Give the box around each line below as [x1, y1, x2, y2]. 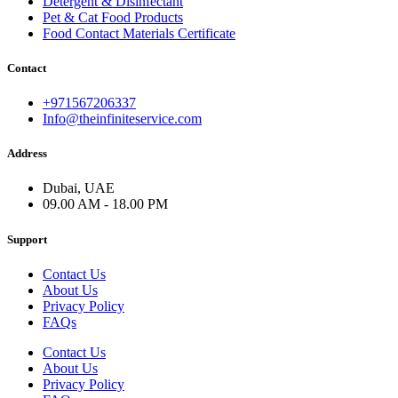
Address [7, 147, 47, 161]
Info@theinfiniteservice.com [43, 111, 202, 127]
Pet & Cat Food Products [43, 9, 183, 25]
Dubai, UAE [43, 180, 115, 196]
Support [7, 232, 47, 246]
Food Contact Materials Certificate [43, 25, 235, 41]
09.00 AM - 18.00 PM [43, 196, 168, 212]
